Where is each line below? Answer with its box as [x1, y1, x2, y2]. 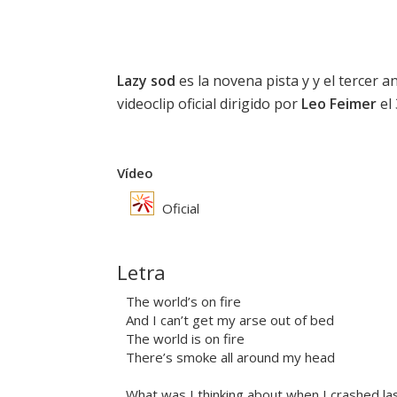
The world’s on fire [126, 292, 241, 311]
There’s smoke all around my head [126, 348, 335, 367]
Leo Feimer [301, 94, 377, 114]
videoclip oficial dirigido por [117, 94, 301, 114]
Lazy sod [117, 71, 175, 91]
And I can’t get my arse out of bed [126, 311, 334, 330]
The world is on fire [126, 330, 245, 348]
